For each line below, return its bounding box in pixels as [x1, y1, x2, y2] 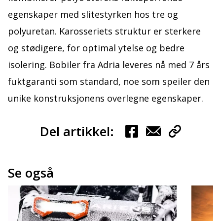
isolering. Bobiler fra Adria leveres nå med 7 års [8, 59, 210, 71]
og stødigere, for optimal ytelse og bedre [8, 42, 184, 54]
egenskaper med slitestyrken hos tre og [8, 8, 178, 21]
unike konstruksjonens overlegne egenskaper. [8, 92, 203, 105]
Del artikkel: [40, 122, 114, 141]
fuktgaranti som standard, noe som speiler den [8, 75, 210, 88]
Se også [8, 164, 54, 182]
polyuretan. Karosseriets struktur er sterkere [8, 25, 201, 37]
